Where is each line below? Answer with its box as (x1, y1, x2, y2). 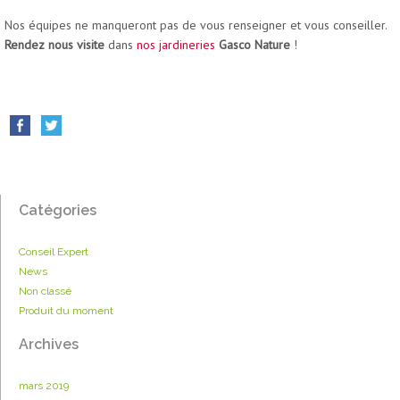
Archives (19, 336, 79, 354)
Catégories (19, 202, 96, 220)
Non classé (19, 285, 71, 298)
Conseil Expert (19, 246, 88, 259)
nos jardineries (137, 37, 215, 54)
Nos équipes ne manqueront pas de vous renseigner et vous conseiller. (4, 17, 387, 34)
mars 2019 (19, 379, 69, 393)
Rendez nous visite (4, 37, 104, 54)
